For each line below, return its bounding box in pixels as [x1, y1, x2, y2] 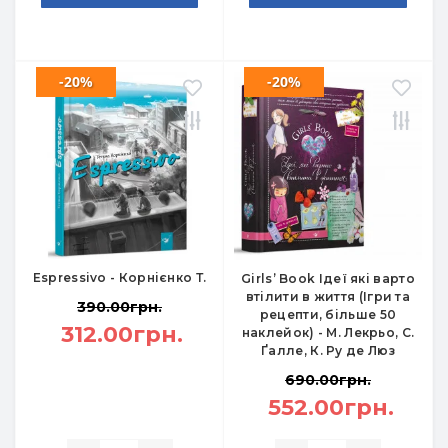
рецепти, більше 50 [259, 307, 397, 322]
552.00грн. [267, 394, 394, 421]
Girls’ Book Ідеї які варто [241, 271, 415, 286]
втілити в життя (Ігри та [245, 289, 411, 304]
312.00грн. [61, 321, 183, 348]
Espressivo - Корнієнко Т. [32, 270, 207, 285]
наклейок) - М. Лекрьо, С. [241, 325, 415, 340]
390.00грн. [77, 298, 162, 316]
